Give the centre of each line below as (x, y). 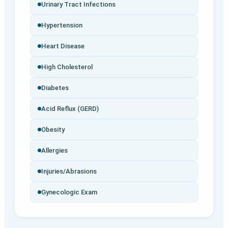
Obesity (53, 130)
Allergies (54, 151)
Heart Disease (63, 46)
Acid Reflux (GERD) (70, 109)
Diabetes (55, 88)
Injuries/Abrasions (69, 172)
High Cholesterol (67, 67)
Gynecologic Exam (69, 192)
